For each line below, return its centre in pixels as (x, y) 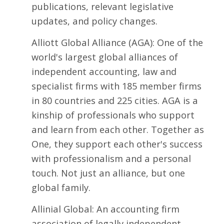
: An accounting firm (135, 209)
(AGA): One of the (164, 42)
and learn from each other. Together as (117, 129)
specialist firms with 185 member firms (116, 86)
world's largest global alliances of (104, 57)
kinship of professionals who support (113, 115)
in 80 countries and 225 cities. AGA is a (114, 100)
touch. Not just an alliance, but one (108, 173)
